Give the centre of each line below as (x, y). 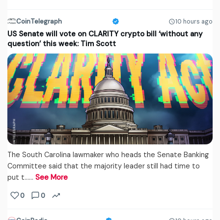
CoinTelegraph (39, 22)
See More (52, 178)
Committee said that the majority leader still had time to (104, 166)
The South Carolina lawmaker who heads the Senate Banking (108, 155)
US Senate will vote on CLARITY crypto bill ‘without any (105, 34)
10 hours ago (194, 21)
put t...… (21, 178)
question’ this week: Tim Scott (62, 44)
